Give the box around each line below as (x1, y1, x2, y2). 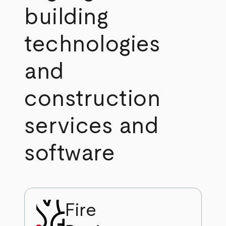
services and (24, 115, 159, 138)
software (24, 142, 116, 165)
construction (24, 87, 161, 110)
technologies (24, 33, 160, 56)
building (24, 6, 108, 29)
